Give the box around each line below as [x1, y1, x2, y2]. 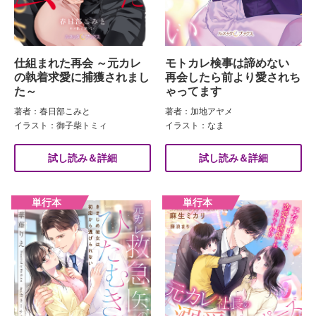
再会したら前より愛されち [165, 71, 300, 84]
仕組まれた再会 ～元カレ [14, 57, 141, 70]
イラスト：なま [165, 121, 224, 131]
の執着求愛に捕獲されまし [14, 71, 150, 84]
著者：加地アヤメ [165, 107, 233, 117]
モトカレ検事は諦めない [165, 57, 300, 70]
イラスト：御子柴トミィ [14, 121, 107, 131]
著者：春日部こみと [14, 107, 90, 117]
